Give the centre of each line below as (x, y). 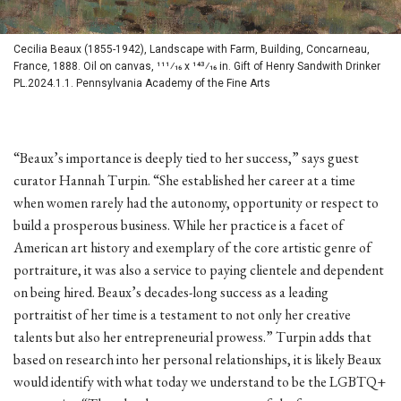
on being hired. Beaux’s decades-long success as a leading (171, 293)
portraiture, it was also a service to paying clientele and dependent (199, 270)
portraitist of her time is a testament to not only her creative (182, 315)
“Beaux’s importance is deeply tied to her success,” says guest (186, 158)
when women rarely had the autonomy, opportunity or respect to (196, 203)
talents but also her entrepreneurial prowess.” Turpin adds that (192, 337)
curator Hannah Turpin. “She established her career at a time (184, 181)
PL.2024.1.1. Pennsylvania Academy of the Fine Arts (142, 84)
